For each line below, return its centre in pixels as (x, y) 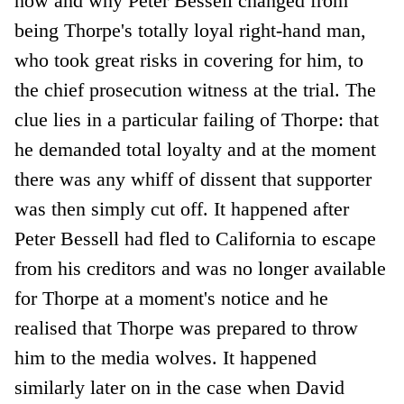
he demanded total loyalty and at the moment (196, 149)
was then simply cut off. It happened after (182, 208)
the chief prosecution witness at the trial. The (196, 89)
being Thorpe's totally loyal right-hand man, (191, 30)
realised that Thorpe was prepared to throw (187, 327)
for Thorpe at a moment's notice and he (172, 298)
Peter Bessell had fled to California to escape (196, 238)
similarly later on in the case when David (180, 387)
